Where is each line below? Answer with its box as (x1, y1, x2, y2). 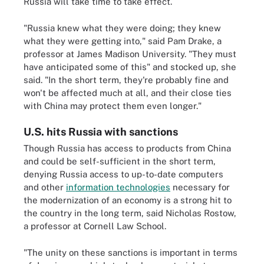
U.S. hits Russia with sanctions (24, 126, 178, 138)
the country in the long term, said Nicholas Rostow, (24, 208, 236, 218)
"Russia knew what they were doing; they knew (24, 22, 221, 33)
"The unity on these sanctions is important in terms (24, 247, 237, 258)
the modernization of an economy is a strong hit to (24, 195, 232, 205)
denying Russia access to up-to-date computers (24, 169, 223, 179)
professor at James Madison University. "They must (24, 48, 236, 59)
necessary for (170, 182, 230, 192)
